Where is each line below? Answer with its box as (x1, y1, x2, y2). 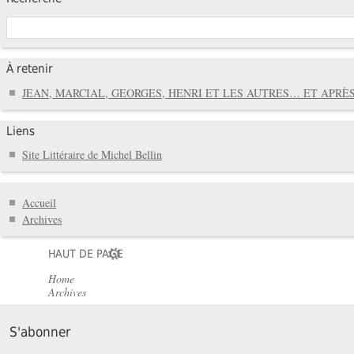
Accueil (22, 194, 56, 210)
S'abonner (9, 323, 70, 340)
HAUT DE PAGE (48, 247, 124, 260)
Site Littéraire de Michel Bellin (22, 147, 162, 163)
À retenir (6, 62, 53, 77)
